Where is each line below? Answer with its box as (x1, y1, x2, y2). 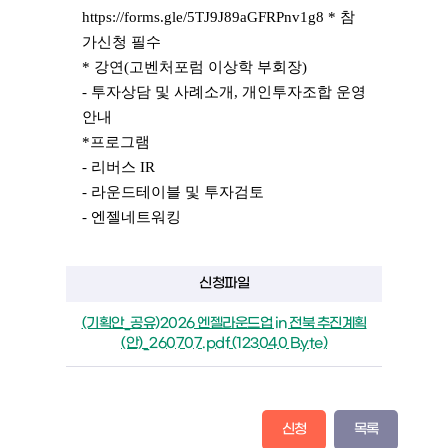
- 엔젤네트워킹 (82, 209, 181, 226)
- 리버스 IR (82, 159, 155, 176)
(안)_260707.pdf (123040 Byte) (121, 334, 327, 352)
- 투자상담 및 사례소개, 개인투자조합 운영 (82, 84, 366, 101)
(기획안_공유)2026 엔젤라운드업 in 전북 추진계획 (81, 314, 367, 332)
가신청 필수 (82, 34, 161, 51)
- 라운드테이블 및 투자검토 (82, 184, 264, 201)
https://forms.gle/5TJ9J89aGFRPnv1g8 (82, 9, 324, 26)
